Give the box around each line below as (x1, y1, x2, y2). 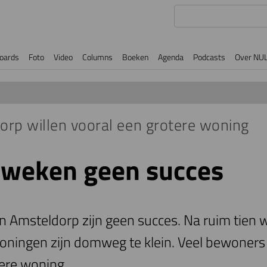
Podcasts (193, 50, 225, 64)
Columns (82, 50, 113, 64)
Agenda (158, 50, 184, 64)
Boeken (122, 50, 148, 64)
